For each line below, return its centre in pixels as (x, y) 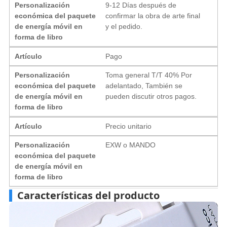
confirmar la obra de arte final (153, 15)
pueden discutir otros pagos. (151, 96)
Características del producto (88, 195)
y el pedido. (124, 26)
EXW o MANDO (131, 145)
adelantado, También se (144, 85)
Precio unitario (129, 126)
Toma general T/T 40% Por (149, 75)
